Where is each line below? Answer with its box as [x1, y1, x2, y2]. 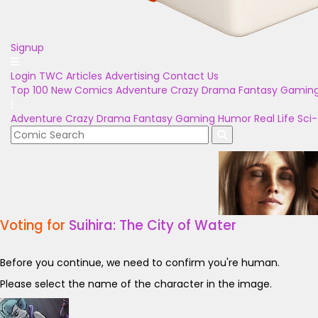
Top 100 [11, 83, 48, 97]
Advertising [105, 69, 160, 83]
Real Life [254, 111, 295, 126]
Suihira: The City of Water [69, 216, 236, 235]
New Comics [51, 83, 113, 97]
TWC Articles [39, 69, 102, 83]
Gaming [175, 111, 215, 126]
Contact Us [163, 69, 219, 83]
